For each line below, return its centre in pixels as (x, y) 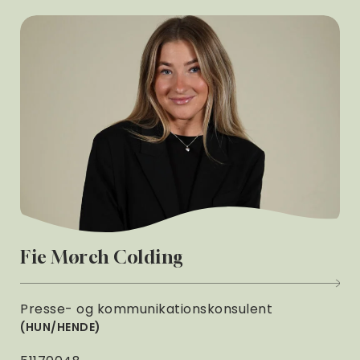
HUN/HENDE (60, 327)
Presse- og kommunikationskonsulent (146, 309)
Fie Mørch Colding (102, 257)
